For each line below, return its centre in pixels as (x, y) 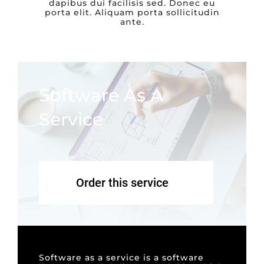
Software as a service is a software (121, 257)
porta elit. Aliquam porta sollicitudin (132, 12)
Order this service (122, 182)
